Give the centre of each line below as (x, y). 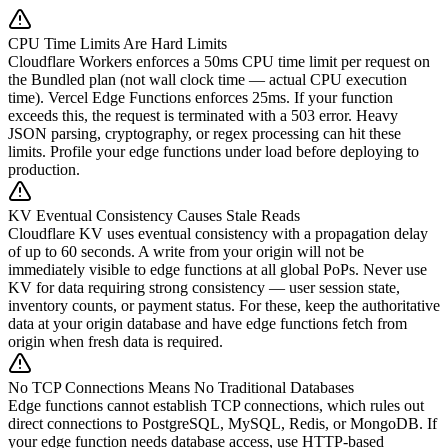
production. (44, 169)
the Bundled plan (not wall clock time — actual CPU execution (207, 79)
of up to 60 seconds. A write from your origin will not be (186, 251)
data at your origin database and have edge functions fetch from (207, 323)
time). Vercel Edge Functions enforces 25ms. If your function (200, 97)
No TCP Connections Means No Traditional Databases (181, 387)
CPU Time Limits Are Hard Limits (117, 43)
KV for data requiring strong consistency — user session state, (204, 287)
